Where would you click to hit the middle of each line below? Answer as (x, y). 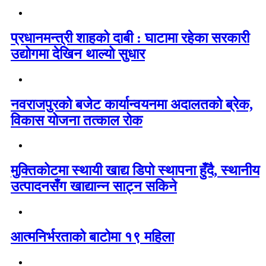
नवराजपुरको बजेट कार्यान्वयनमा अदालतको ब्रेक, (132, 104)
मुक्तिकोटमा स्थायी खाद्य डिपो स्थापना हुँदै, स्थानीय (135, 171)
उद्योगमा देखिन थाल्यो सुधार (78, 54)
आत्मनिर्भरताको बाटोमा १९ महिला (92, 237)
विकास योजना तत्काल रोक (77, 120)
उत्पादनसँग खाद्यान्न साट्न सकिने (94, 187)
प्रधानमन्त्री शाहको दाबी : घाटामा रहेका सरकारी (130, 38)
